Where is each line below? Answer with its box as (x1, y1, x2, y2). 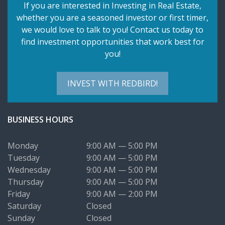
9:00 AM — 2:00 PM (86, 188, 158, 199)
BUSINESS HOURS (8, 114, 73, 125)
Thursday (8, 176, 44, 187)
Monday (8, 140, 38, 151)
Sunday (8, 212, 35, 223)
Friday (8, 188, 30, 199)
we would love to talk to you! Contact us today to (22, 24, 203, 35)
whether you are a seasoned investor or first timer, (17, 12, 208, 23)
